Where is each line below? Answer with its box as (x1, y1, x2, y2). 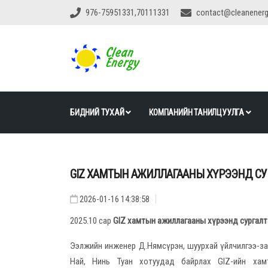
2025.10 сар (70, 215, 113, 227)
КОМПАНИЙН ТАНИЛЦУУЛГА (149, 108, 246, 118)
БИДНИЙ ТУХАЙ (70, 108, 126, 118)
